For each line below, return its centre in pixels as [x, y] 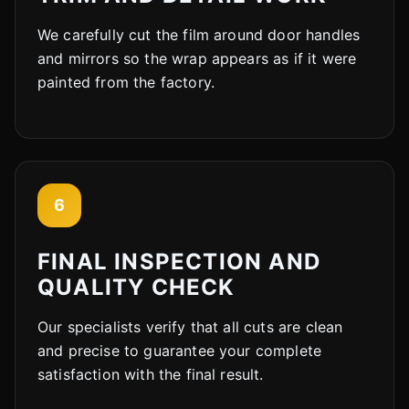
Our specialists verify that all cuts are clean [190, 326]
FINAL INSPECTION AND [179, 261]
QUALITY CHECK [136, 287]
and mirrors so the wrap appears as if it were [197, 58]
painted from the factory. [126, 82]
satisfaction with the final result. [151, 374]
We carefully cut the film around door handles [199, 34]
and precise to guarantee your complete [180, 350]
